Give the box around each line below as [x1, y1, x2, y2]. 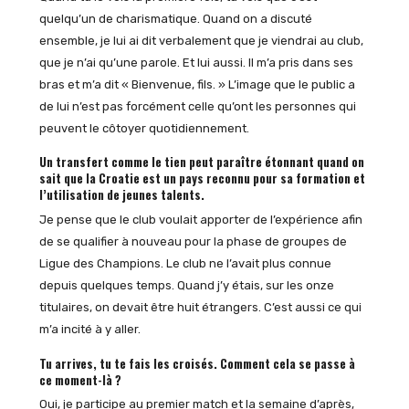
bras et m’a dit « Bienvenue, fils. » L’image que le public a [38, 77, 355, 91]
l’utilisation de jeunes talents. [38, 185, 204, 204]
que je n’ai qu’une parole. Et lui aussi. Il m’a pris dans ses [38, 55, 353, 69]
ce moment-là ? [38, 370, 121, 389]
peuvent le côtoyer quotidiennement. [38, 121, 249, 135]
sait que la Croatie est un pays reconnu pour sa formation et [38, 169, 365, 188]
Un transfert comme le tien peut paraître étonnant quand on [38, 152, 364, 172]
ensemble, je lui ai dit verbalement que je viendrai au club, [38, 33, 363, 47]
